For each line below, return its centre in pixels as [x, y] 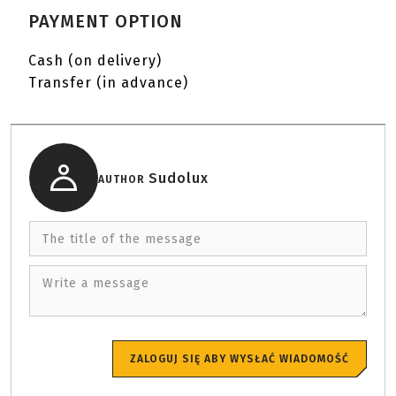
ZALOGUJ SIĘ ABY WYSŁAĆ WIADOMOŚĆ [240, 359]
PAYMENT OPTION [106, 21]
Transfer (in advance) [108, 83]
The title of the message [122, 239]
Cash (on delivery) [95, 61]
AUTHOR [123, 179]
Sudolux [179, 178]
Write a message [96, 283]
